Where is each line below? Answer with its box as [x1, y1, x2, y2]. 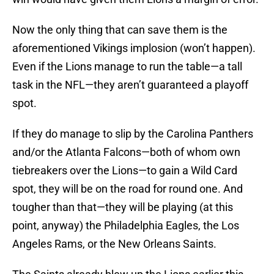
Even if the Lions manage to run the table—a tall [12, 60, 242, 73]
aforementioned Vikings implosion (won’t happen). [12, 42, 256, 55]
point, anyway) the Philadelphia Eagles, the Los [12, 219, 239, 232]
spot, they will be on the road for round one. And [12, 182, 243, 196]
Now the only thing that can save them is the [12, 23, 228, 37]
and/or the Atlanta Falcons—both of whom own [12, 146, 240, 159]
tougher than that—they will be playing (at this [12, 201, 233, 214]
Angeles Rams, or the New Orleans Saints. [12, 237, 217, 251]
